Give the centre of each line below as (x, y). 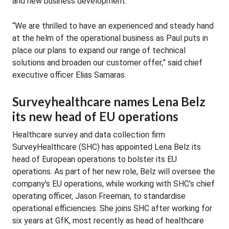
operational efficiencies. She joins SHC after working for (112, 208)
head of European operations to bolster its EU (95, 159)
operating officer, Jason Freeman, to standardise (99, 196)
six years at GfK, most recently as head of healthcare (108, 221)
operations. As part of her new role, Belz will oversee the (114, 171)
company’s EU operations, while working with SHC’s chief (113, 184)
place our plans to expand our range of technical (99, 50)
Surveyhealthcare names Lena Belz (109, 101)
